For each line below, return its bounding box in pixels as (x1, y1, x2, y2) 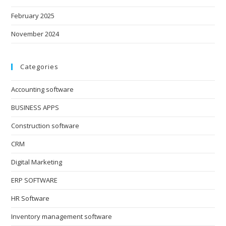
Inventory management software (11, 211, 112, 221)
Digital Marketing (11, 157, 63, 166)
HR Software (11, 193, 50, 203)
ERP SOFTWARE (11, 175, 58, 185)
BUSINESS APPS (11, 102, 60, 112)
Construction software (11, 121, 80, 130)
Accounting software (11, 84, 74, 94)
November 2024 (11, 29, 60, 38)
